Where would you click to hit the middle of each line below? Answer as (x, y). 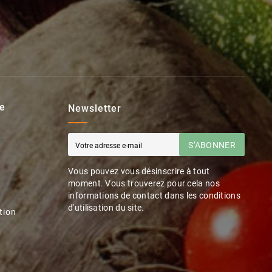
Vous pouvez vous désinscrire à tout (139, 172)
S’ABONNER (212, 145)
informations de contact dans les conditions (154, 196)
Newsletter (95, 109)
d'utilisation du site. (106, 208)
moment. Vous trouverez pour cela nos (144, 184)
